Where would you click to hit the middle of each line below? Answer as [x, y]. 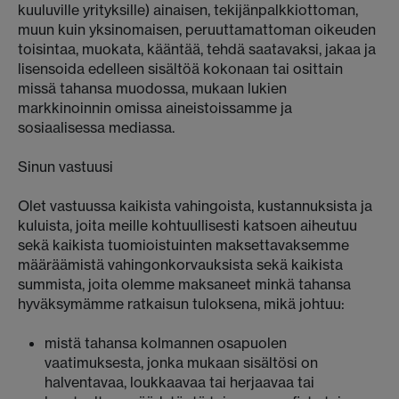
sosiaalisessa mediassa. [96, 127]
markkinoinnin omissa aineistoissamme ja [155, 108]
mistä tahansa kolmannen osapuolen [166, 343]
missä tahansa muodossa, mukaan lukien [152, 88]
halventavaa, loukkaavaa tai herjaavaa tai [179, 382]
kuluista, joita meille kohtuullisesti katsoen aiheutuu [187, 225]
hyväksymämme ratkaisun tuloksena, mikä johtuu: [181, 304]
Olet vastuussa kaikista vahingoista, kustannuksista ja [195, 206]
